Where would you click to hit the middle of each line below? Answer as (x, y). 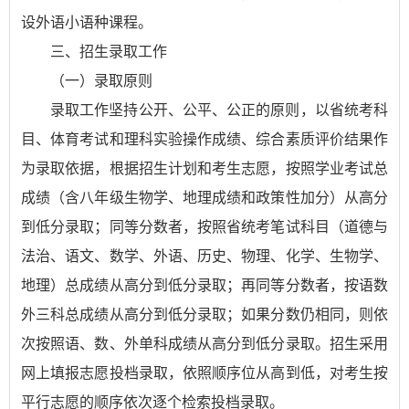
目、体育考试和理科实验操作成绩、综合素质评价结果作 (204, 139)
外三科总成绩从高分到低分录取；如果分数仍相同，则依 (204, 315)
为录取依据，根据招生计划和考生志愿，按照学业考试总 (204, 168)
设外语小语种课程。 (87, 22)
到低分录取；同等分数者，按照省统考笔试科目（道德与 (204, 227)
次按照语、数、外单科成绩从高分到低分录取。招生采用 (204, 344)
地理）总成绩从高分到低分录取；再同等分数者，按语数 (204, 285)
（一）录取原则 (101, 81)
